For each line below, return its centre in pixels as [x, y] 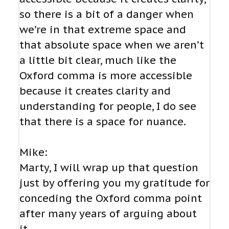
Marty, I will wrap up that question [109, 168]
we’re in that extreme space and [103, 30]
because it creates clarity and [95, 91]
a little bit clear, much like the [98, 61]
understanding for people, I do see [108, 107]
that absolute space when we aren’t [112, 45]
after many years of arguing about [108, 214]
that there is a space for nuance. [103, 122]
